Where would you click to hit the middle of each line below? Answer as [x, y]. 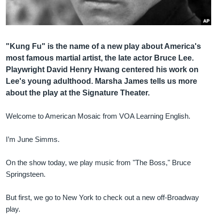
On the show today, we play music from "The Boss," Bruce [98, 162]
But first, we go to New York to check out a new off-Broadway [102, 197]
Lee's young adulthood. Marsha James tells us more [101, 81]
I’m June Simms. [33, 139]
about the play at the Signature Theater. [78, 93]
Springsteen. [26, 174]
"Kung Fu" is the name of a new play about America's [103, 46]
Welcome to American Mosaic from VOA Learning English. [98, 116]
